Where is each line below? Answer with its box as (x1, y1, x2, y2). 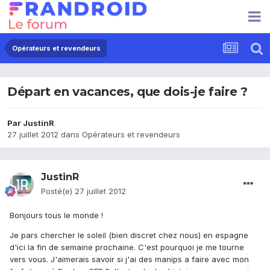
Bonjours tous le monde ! (10, 210, 103, 221)
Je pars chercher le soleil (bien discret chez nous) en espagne (10, 230, 248, 240)
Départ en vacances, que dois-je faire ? (7, 84, 248, 99)
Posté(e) (41, 186, 75, 196)
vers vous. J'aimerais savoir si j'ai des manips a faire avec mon (10, 254, 249, 265)
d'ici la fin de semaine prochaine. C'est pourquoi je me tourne (10, 242, 244, 253)
